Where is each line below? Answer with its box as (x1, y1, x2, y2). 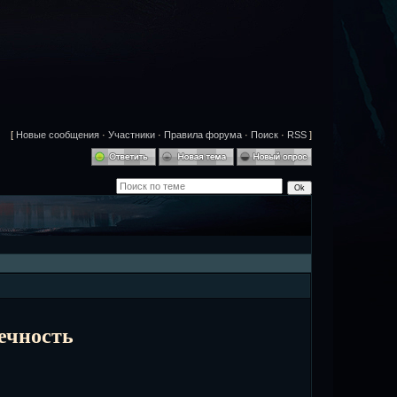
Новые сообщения (16, 129, 99, 140)
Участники (108, 129, 155, 140)
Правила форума (164, 129, 242, 140)
